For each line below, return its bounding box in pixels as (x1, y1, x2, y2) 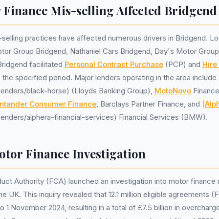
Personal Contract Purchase (65, 60, 163, 69)
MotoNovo (154, 86, 191, 96)
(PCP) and (163, 60, 202, 69)
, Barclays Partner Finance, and (96, 99, 202, 109)
